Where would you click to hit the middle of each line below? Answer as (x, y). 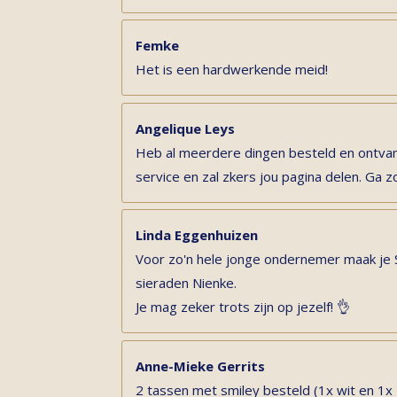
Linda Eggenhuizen (197, 235)
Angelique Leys (185, 128)
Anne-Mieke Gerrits (200, 366)
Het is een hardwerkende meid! (232, 69)
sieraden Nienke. (186, 283)
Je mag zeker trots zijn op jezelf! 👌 (243, 307)
